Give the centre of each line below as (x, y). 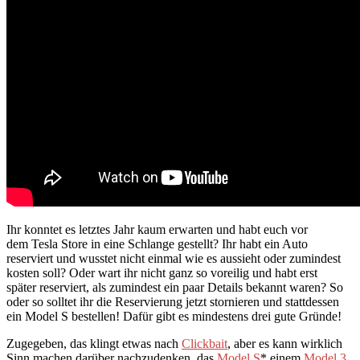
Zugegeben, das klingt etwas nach (94, 343)
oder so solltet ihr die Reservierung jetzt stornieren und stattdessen (173, 301)
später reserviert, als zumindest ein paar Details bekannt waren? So (175, 287)
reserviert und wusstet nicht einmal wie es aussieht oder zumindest (174, 258)
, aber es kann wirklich (285, 343)
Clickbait (205, 343)
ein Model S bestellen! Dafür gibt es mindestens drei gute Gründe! (174, 316)
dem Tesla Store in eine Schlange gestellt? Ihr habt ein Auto (157, 243)
